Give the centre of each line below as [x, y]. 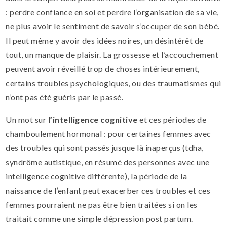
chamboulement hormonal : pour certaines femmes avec [108, 133]
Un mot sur [27, 119]
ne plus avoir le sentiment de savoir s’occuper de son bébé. [113, 26]
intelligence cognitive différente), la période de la [97, 176]
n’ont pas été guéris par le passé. [65, 97]
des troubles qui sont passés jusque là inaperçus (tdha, [105, 147]
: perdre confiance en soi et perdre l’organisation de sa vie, [112, 12]
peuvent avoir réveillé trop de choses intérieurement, [103, 68]
